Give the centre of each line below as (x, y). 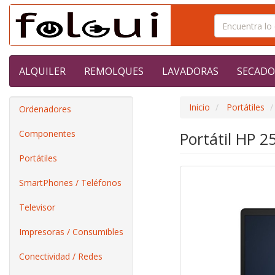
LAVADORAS (190, 71)
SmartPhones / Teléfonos (70, 183)
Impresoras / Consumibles (71, 232)
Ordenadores (45, 109)
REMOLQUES (114, 71)
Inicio (199, 107)
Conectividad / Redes (61, 256)
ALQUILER (42, 71)
